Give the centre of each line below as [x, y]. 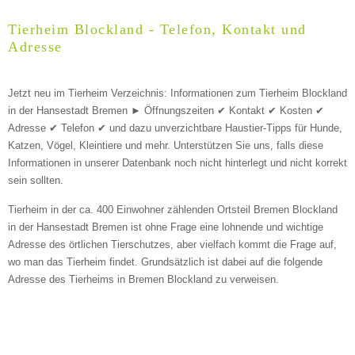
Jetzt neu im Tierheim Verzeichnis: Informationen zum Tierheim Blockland [177, 93]
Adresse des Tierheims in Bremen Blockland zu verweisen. [143, 279]
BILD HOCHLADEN [127, 296]
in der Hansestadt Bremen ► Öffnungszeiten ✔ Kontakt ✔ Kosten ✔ [166, 110]
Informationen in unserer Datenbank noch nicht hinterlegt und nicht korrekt [177, 162]
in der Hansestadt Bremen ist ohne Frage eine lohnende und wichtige [166, 227]
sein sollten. [36, 180]
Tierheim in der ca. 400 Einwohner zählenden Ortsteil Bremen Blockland [173, 209]
